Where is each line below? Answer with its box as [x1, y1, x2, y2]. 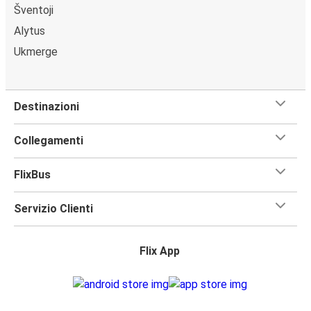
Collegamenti [14, 133, 83, 147]
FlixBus [14, 167, 51, 181]
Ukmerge [14, 44, 58, 58]
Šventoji [14, 3, 53, 17]
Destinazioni [14, 99, 79, 113]
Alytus [14, 24, 45, 37]
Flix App [140, 244, 180, 258]
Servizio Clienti [14, 201, 93, 215]
